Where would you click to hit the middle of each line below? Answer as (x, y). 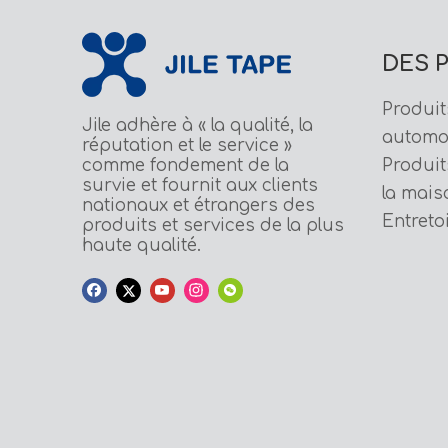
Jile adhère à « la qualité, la (197, 125)
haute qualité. (141, 245)
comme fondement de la (185, 165)
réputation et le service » (187, 145)
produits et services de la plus (213, 225)
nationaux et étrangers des (198, 205)
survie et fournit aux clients (200, 185)
